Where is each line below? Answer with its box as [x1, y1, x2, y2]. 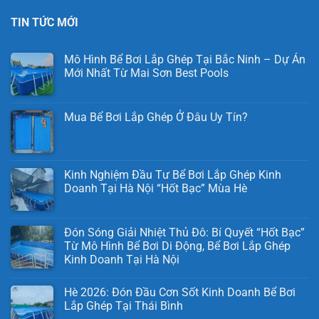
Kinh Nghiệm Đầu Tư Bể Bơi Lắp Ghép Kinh [64, 168, 281, 182]
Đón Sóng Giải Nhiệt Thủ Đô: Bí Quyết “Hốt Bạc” [64, 226, 305, 240]
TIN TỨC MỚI [11, 15, 78, 29]
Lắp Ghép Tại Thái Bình [64, 299, 183, 313]
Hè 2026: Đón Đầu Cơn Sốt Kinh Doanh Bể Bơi [64, 286, 296, 300]
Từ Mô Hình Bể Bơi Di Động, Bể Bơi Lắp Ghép [64, 239, 291, 253]
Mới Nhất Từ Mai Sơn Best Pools [64, 66, 229, 80]
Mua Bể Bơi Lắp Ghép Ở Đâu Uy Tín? [64, 110, 251, 125]
